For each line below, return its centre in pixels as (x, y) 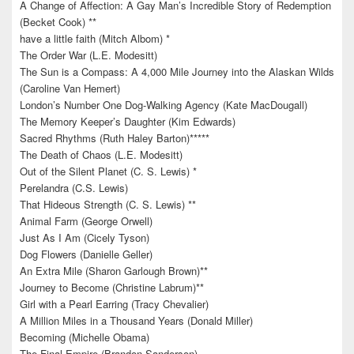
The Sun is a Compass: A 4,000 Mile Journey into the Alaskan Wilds (177, 72)
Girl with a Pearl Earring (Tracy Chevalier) (114, 304)
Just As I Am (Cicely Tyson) (85, 238)
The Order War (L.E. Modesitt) (88, 55)
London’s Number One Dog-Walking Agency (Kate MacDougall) (164, 105)
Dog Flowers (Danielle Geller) (86, 254)
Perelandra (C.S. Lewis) (74, 188)
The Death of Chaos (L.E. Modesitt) (101, 155)
